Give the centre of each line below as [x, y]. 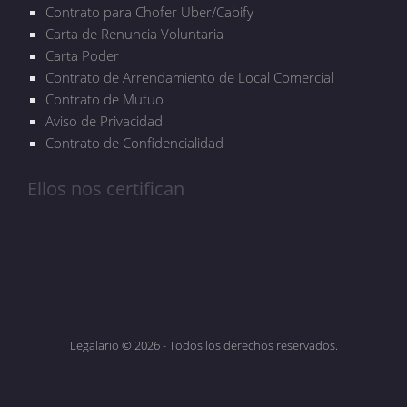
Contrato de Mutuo [104, 99]
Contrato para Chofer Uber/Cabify [149, 12]
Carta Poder [82, 56]
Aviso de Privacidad [104, 121]
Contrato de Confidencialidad [134, 143]
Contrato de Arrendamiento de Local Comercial [189, 78]
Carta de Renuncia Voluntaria [134, 34]
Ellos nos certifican [106, 189]
